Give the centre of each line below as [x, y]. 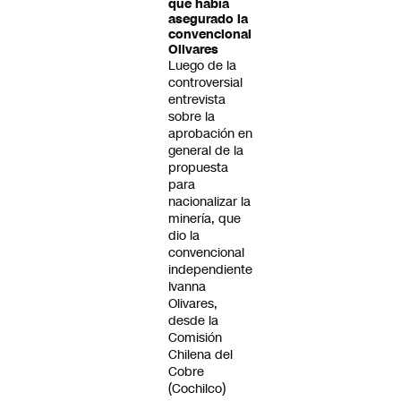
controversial [205, 82]
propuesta [198, 167]
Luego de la [202, 65]
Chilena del [200, 354]
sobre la [192, 116]
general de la [206, 150]
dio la [184, 235]
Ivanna [187, 286]
